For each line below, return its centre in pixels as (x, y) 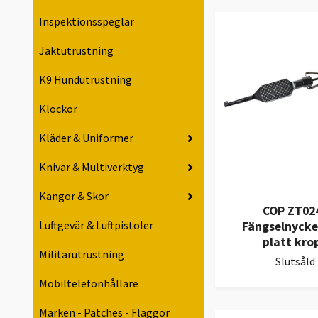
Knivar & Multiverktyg (92, 167)
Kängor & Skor (74, 196)
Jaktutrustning (76, 51)
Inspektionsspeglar (87, 22)
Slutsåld (295, 262)
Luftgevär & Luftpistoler (96, 225)
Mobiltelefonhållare (89, 284)
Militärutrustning (82, 254)
